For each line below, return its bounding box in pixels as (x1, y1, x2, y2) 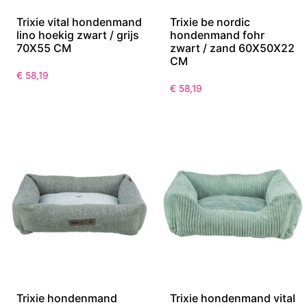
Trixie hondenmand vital (170, 291, 295, 305)
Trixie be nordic (170, 15, 250, 29)
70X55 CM (16, 41, 71, 56)
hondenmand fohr (170, 28, 265, 42)
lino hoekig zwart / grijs (16, 28, 139, 42)
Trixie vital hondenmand (16, 15, 142, 29)
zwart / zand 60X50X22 (170, 41, 295, 56)
